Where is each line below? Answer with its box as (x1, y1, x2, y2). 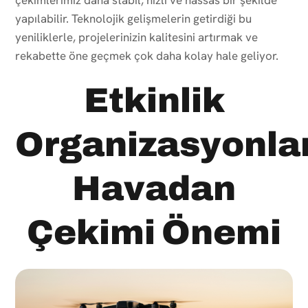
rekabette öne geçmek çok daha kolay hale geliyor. (15, 47, 278, 63)
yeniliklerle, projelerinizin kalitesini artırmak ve (15, 29, 258, 45)
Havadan (72, 169, 236, 208)
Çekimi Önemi (27, 213, 281, 252)
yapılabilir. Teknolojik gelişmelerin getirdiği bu (15, 10, 252, 26)
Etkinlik (83, 81, 225, 120)
